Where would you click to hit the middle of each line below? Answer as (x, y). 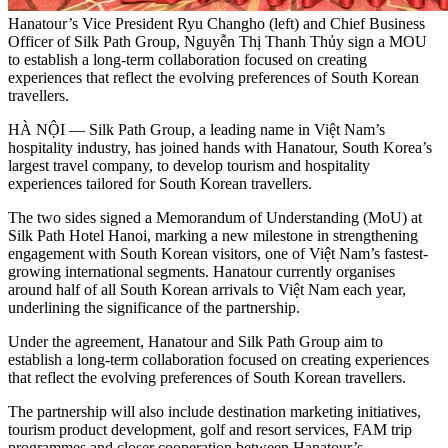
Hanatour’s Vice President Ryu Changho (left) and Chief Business (216, 23)
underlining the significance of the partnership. (154, 307)
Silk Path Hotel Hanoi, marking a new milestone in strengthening (213, 235)
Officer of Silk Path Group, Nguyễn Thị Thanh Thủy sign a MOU (217, 41)
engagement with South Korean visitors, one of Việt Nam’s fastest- (218, 253)
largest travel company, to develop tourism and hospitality (189, 165)
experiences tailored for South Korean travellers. (160, 183)
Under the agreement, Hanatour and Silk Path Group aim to (195, 341)
